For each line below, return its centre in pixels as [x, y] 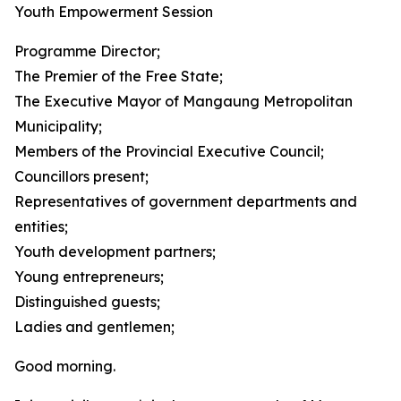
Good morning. [65, 366]
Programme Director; [87, 51]
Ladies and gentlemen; [94, 327]
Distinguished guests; [87, 302]
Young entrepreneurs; [89, 277]
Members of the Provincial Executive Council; [169, 151]
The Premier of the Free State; [119, 76]
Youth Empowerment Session [114, 12]
